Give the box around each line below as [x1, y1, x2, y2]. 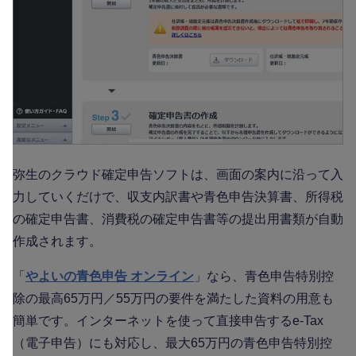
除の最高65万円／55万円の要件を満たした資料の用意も [13, 292, 334, 306]
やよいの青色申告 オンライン [25, 269, 194, 284]
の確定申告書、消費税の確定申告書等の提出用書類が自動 [13, 212, 343, 226]
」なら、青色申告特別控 [194, 269, 334, 284]
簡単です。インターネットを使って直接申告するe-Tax [13, 314, 323, 328]
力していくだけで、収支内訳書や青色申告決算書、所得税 [13, 190, 343, 204]
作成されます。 [13, 234, 102, 249]
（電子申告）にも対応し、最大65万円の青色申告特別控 [13, 336, 332, 350]
